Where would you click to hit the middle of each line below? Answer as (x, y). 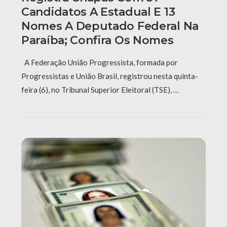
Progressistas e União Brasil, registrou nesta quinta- (110, 76)
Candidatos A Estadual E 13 (98, 12)
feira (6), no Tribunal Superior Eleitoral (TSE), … (100, 90)
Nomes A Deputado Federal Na (110, 26)
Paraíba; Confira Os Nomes (98, 41)
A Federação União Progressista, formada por (100, 63)
